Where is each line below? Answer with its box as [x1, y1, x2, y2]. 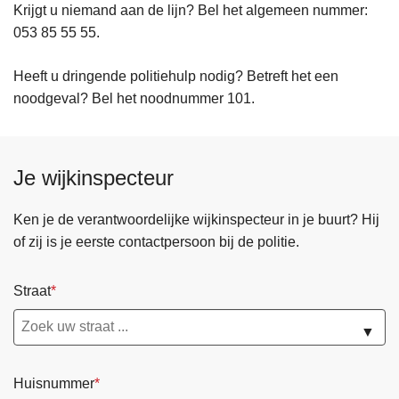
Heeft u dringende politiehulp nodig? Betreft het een [13, 69, 338, 85]
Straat [13, 283, 51, 299]
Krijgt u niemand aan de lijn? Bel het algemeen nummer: [13, 3, 368, 19]
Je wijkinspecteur [13, 166, 174, 191]
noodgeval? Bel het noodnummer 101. [13, 91, 255, 107]
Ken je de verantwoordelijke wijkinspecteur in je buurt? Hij [13, 212, 379, 228]
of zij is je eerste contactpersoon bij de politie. [13, 234, 299, 250]
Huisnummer [13, 375, 94, 391]
